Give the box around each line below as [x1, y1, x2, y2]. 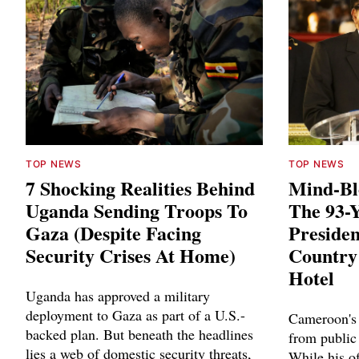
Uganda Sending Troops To [26, 196, 248, 225]
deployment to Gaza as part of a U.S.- [26, 305, 245, 325]
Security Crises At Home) [26, 241, 236, 270]
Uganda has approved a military [26, 286, 210, 306]
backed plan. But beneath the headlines [26, 325, 253, 345]
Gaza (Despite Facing [26, 219, 201, 248]
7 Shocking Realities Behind [26, 174, 255, 203]
